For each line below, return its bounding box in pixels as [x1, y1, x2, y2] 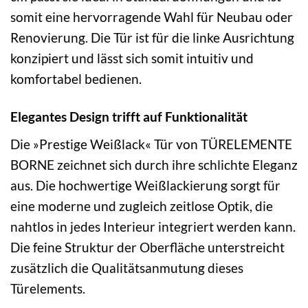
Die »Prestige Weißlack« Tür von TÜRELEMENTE [10, 135, 292, 152]
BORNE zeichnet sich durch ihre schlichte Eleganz [10, 156, 298, 173]
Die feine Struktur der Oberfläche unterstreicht [10, 239, 285, 255]
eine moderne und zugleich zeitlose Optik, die [10, 197, 273, 214]
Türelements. [10, 280, 85, 296]
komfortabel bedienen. [10, 71, 142, 87]
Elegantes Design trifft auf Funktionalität [10, 109, 247, 125]
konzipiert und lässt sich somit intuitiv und [10, 50, 254, 67]
